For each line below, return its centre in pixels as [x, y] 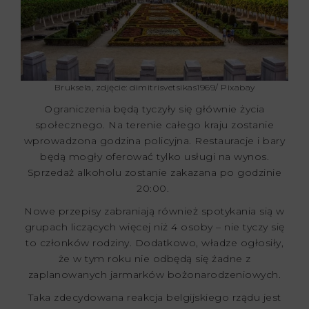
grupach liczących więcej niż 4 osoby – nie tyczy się [154, 227]
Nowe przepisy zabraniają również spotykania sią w [154, 211]
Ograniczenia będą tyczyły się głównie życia [154, 109]
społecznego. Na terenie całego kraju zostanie [154, 125]
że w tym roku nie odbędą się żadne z [154, 259]
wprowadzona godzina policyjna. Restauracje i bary [154, 141]
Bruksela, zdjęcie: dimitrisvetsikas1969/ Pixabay [154, 88]
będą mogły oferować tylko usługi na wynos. [154, 157]
